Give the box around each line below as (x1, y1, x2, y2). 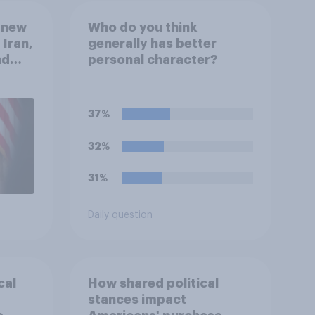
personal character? (87, 53, 218, 66)
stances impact (87, 292, 186, 306)
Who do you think (87, 20, 197, 34)
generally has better (87, 37, 217, 50)
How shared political (87, 276, 219, 290)
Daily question (87, 210, 153, 221)
